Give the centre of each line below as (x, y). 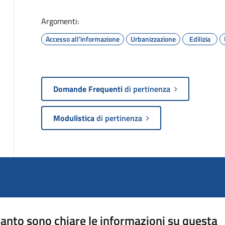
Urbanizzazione (153, 39)
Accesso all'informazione (82, 39)
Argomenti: (60, 21)
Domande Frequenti (89, 89)
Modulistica (74, 118)
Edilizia (200, 39)
